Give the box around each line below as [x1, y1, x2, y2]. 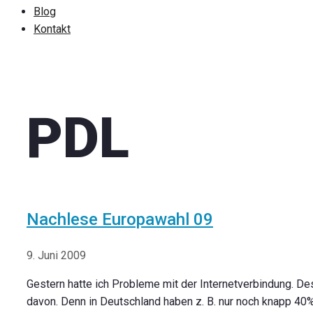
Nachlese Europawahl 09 [27, 210, 213, 230]
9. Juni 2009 [27, 249, 86, 263]
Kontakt [34, 22, 71, 36]
